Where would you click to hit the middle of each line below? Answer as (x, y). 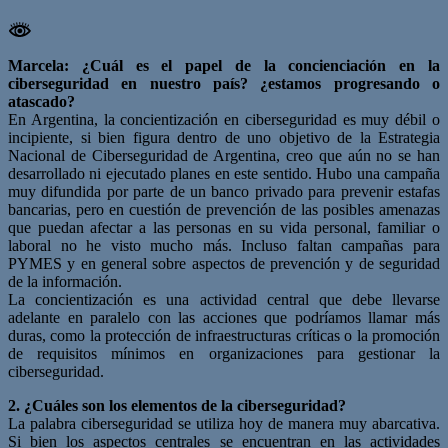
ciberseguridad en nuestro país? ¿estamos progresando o (224, 83)
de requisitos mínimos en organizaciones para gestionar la (224, 353)
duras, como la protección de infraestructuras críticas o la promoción (224, 335)
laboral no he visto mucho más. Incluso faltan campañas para (224, 245)
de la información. (65, 281)
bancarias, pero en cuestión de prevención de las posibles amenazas (224, 209)
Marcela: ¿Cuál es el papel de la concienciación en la (224, 65)
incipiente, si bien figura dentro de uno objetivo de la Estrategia (224, 137)
